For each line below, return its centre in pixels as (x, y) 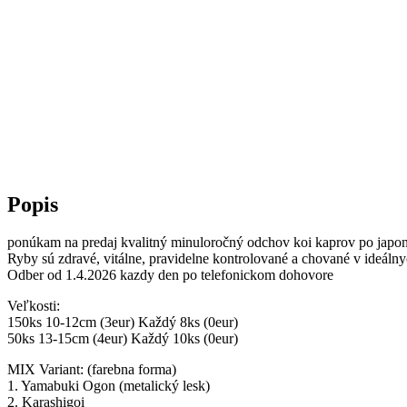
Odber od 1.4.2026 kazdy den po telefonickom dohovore (170, 275)
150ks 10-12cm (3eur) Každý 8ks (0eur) (123, 323)
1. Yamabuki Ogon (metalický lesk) (109, 386)
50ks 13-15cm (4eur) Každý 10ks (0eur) (123, 339)
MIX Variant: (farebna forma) (92, 370)
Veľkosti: (34, 306)
